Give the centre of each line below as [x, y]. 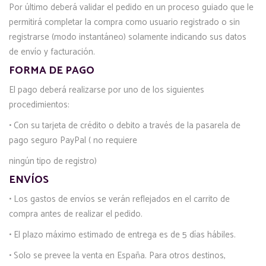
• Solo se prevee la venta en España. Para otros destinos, [117, 256]
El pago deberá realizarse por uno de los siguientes [107, 90]
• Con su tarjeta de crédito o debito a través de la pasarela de [125, 126]
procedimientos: [39, 105]
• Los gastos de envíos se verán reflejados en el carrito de [119, 199]
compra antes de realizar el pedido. [76, 214]
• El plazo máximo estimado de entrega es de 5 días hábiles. [122, 235]
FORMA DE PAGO [52, 71]
